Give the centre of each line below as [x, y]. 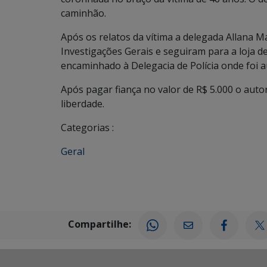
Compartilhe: [100, 224]
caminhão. [83, 13]
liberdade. [83, 104]
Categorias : [87, 128]
